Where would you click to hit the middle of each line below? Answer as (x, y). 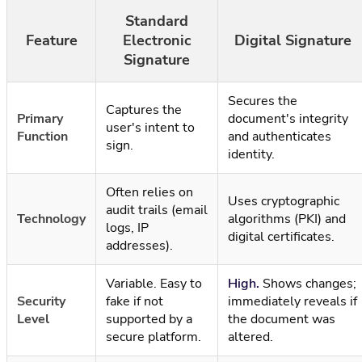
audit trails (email (157, 210)
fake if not (135, 302)
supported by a (149, 320)
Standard (157, 21)
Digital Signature (293, 41)
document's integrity (288, 119)
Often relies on (149, 193)
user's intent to (150, 128)
